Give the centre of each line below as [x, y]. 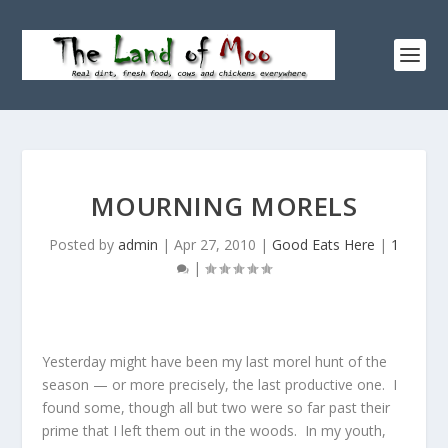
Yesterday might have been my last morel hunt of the [215, 361]
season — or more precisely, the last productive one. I [220, 384]
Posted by [83, 244]
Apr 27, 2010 [215, 244]
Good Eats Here [323, 244]
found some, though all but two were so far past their [216, 407]
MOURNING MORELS [224, 206]
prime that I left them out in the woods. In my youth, [214, 430]
